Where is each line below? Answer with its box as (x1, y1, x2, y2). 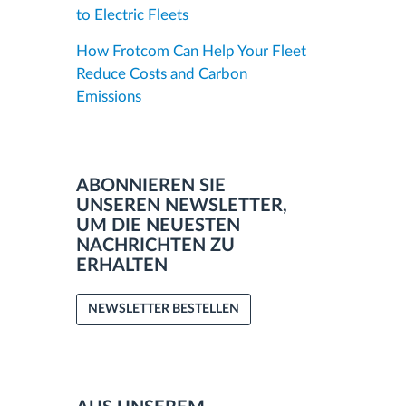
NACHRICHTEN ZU (75, 237, 235, 255)
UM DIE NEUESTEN (75, 217, 240, 235)
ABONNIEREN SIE (75, 177, 226, 195)
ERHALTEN (75, 256, 168, 275)
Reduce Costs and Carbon (75, 66, 247, 82)
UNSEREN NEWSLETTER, (75, 197, 287, 215)
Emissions (75, 89, 141, 104)
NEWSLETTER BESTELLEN (87, 303, 239, 315)
